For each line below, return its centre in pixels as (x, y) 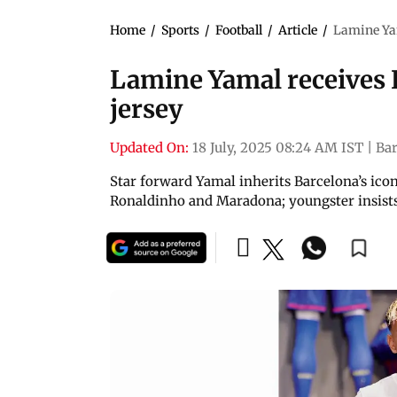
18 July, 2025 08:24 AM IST (278, 147)
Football (239, 30)
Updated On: (149, 147)
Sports (180, 30)
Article (298, 30)
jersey (146, 109)
